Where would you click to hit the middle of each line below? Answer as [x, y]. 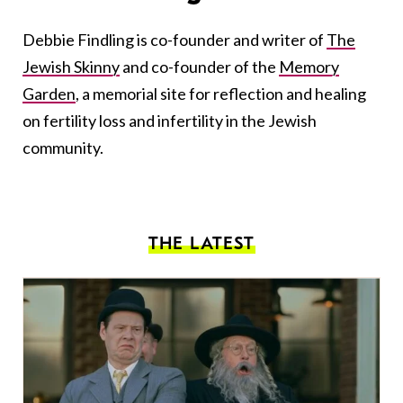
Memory [309, 67]
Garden [49, 94]
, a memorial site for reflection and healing [221, 94]
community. [63, 148]
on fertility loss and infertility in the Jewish [170, 121]
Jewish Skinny [71, 67]
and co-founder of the [199, 67]
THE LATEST [201, 244]
